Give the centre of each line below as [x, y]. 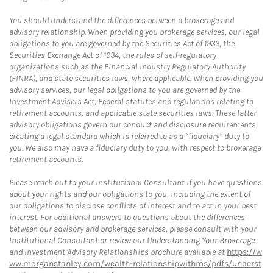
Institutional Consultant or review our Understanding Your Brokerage [132, 240]
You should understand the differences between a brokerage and [122, 20]
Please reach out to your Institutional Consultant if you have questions [136, 183]
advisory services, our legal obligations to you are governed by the [125, 90]
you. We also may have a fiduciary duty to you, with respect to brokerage [135, 148]
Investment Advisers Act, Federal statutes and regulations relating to [131, 101]
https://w [244, 252]
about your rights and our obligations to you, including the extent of [130, 194]
